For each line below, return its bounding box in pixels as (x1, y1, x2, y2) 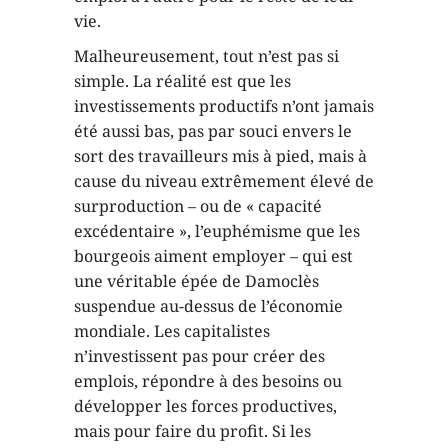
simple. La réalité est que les (74, 70, 291, 92)
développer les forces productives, (74, 395, 337, 417)
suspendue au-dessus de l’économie (74, 295, 343, 317)
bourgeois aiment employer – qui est (74, 245, 353, 267)
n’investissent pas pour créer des (74, 345, 325, 367)
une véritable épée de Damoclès (74, 270, 319, 292)
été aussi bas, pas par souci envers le (74, 120, 352, 142)
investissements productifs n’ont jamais (74, 95, 374, 117)
